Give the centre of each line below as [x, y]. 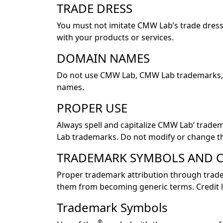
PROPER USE [92, 108]
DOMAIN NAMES [103, 58]
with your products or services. [115, 38]
